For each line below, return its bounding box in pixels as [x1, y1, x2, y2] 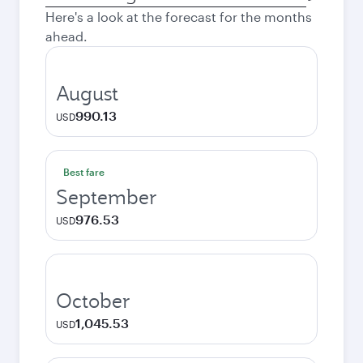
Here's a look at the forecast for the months [45, 9, 312, 24]
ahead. [45, 28, 88, 44]
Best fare [63, 166, 105, 177]
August [56, 80, 118, 106]
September [56, 184, 157, 210]
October [56, 288, 130, 314]
